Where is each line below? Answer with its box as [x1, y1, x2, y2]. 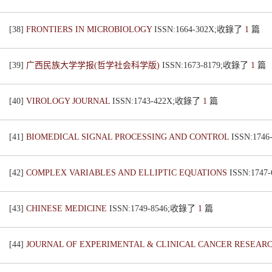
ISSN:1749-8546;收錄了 [109, 204, 198, 213]
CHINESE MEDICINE [26, 204, 109, 213]
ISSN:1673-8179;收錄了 [162, 61, 251, 70]
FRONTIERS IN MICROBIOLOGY [26, 25, 154, 34]
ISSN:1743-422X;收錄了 [112, 97, 203, 106]
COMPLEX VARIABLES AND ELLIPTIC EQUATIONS [26, 168, 229, 177]
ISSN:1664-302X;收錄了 [154, 25, 245, 34]
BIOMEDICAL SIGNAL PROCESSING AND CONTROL [26, 132, 231, 141]
